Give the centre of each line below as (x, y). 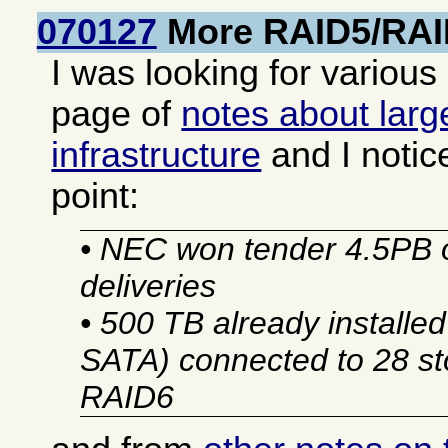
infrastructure (156, 154)
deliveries (147, 286)
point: (95, 195)
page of (116, 113)
